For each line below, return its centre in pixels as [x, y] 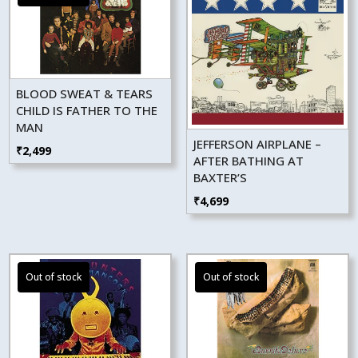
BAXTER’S [220, 177]
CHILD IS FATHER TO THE [87, 110]
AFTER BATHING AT [248, 160]
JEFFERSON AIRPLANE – [257, 143]
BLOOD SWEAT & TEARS [85, 93]
